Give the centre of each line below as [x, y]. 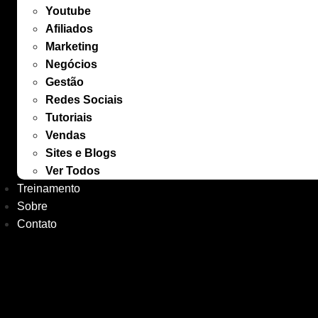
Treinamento [49, 188]
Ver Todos [73, 171]
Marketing [72, 46]
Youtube [68, 11]
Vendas [66, 135]
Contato [37, 224]
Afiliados [69, 29]
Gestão [65, 82]
